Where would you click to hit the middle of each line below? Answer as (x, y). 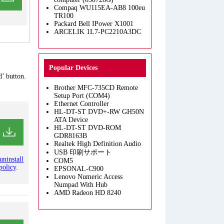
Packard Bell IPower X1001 (94, 24)
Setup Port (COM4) (82, 96)
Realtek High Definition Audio (97, 144)
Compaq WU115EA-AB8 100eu (99, 8)
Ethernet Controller (81, 104)
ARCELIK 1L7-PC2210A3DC (97, 32)
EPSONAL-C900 (79, 169)
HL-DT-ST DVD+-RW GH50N (99, 112)
